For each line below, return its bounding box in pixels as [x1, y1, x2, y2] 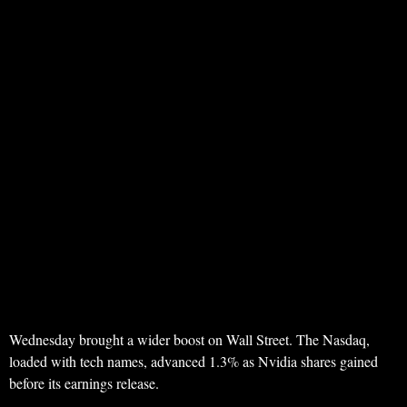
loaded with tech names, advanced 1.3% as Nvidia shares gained [9, 352, 378, 372]
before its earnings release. [9, 373, 159, 393]
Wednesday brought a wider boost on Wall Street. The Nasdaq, [9, 330, 370, 350]
